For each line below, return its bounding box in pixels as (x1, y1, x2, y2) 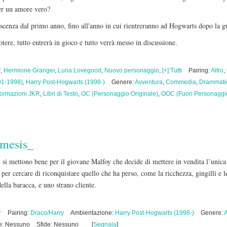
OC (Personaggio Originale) (81, 90, 158, 97)
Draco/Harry (30, 209, 64, 216)
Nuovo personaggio (104, 67, 159, 74)
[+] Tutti (162, 67, 182, 74)
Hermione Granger (4, 67, 55, 74)
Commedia (166, 79, 196, 86)
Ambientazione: (70, 209, 115, 216)
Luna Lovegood (58, 67, 101, 74)
